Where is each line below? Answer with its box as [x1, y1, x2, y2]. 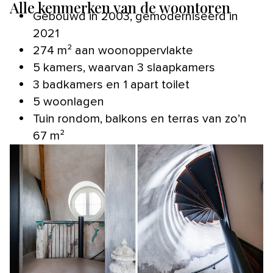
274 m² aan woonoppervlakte [33, 44, 193, 57]
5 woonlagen [33, 95, 104, 108]
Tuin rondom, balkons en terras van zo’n [33, 112, 247, 125]
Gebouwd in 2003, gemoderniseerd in [33, 10, 238, 23]
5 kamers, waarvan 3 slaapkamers [33, 61, 215, 74]
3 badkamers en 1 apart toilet [33, 78, 190, 91]
